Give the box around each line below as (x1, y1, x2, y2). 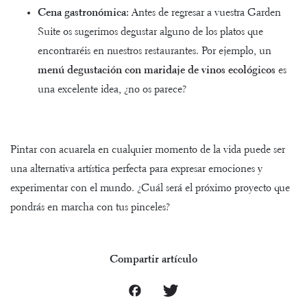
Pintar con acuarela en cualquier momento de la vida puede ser (10, 145, 285, 156)
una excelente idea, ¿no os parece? (38, 84, 186, 95)
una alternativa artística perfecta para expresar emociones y (10, 164, 262, 175)
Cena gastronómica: (38, 8, 132, 19)
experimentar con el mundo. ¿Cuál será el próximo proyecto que (10, 183, 290, 194)
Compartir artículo (110, 254, 197, 265)
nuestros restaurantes (107, 46, 196, 57)
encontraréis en (38, 46, 107, 57)
